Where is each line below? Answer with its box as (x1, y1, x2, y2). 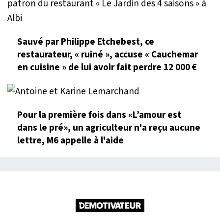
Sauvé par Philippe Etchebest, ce (17, 34, 154, 49)
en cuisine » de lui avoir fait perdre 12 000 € (17, 60, 197, 74)
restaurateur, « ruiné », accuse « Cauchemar (17, 47, 198, 61)
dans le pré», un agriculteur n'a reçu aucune (17, 120, 200, 135)
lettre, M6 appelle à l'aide (17, 133, 124, 147)
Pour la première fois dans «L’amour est (17, 108, 181, 122)
